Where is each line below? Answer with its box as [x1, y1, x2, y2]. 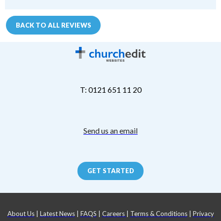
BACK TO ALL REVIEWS [15, 21, 91, 29]
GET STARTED [87, 167, 134, 175]
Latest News [39, 209, 75, 218]
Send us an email [83, 126, 138, 135]
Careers [102, 209, 126, 218]
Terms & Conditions [130, 209, 187, 218]
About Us [7, 209, 35, 218]
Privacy [192, 209, 214, 218]
